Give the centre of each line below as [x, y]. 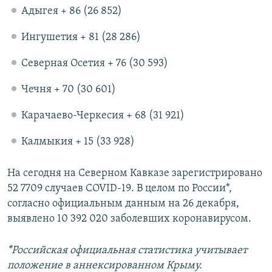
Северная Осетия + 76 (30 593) [94, 64]
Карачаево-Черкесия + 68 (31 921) [103, 116]
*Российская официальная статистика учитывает [127, 251]
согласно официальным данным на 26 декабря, [123, 204]
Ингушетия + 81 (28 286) [81, 38]
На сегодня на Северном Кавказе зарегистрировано [135, 174]
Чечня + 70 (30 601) [68, 90]
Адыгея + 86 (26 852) [71, 12]
